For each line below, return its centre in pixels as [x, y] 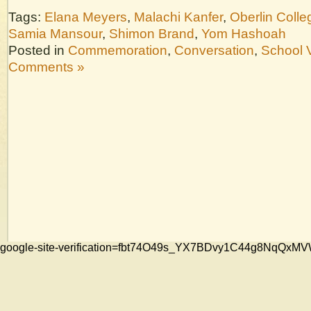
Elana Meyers [86, 17]
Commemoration [118, 50]
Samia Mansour [55, 33]
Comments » [47, 67]
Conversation [214, 50]
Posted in [38, 50]
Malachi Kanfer [178, 17]
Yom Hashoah [244, 33]
